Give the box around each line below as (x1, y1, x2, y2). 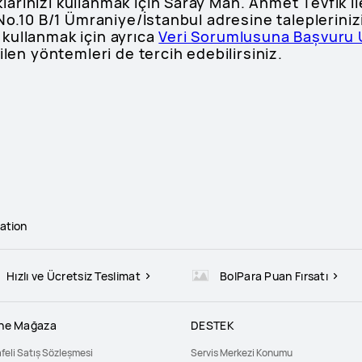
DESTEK (191, 318, 234, 333)
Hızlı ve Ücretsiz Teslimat (6, 267, 144, 284)
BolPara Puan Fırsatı (220, 267, 331, 284)
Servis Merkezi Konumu (191, 346, 293, 360)
